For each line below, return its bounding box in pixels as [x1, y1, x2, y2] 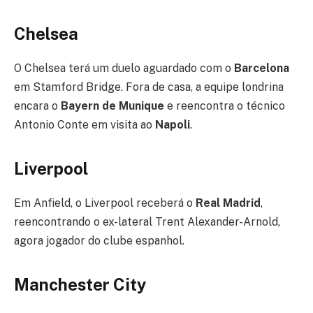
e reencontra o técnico [164, 99, 285, 113]
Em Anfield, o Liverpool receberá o [14, 196, 196, 210]
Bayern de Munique [61, 99, 164, 113]
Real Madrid [196, 196, 261, 210]
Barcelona [234, 61, 289, 75]
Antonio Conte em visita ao [14, 118, 155, 132]
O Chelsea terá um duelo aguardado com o [14, 61, 234, 75]
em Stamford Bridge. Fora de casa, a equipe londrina [14, 80, 284, 94]
